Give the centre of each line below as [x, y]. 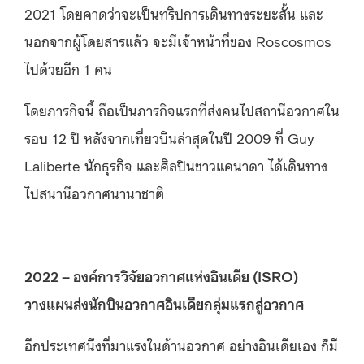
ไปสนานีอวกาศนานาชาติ [94, 192]
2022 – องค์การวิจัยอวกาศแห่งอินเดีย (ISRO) [161, 275]
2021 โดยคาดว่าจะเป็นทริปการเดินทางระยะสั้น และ [174, 13]
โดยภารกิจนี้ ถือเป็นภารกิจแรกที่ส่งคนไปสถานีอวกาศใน [182, 109]
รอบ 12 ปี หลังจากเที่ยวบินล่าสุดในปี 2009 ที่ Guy [169, 137]
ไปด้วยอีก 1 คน [68, 68]
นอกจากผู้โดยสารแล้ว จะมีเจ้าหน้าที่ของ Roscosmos [178, 40]
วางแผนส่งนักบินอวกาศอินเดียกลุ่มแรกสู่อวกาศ [164, 303]
